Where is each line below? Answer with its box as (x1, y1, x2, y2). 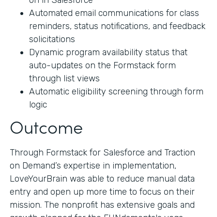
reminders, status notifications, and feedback (29, 21, 205, 32)
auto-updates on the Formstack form (29, 60, 176, 71)
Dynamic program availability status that (29, 47, 187, 58)
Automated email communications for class (29, 8, 199, 19)
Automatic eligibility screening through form (29, 86, 203, 97)
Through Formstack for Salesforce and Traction (10, 147, 195, 158)
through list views (29, 73, 100, 84)
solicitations (29, 34, 75, 45)
